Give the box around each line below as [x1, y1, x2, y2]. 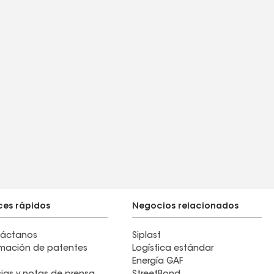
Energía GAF [132, 257, 183, 266]
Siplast [132, 232, 161, 240]
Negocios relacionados [132, 202, 239, 211]
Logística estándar [132, 245, 213, 253]
